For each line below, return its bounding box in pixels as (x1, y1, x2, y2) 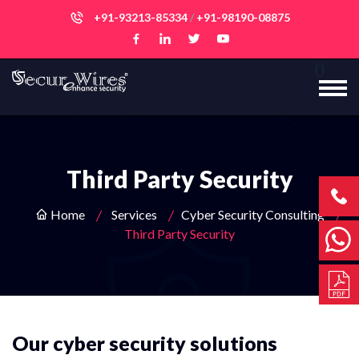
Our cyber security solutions (12, 331, 277, 355)
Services (111, 207, 157, 222)
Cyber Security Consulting (180, 207, 325, 222)
